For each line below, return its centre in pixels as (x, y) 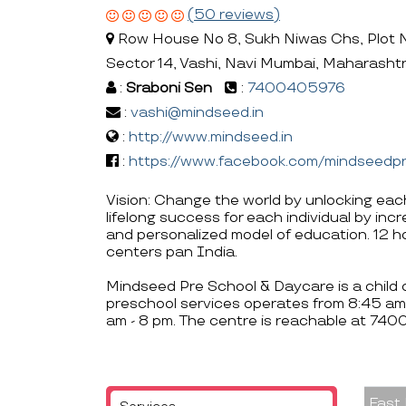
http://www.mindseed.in (211, 138)
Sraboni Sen (169, 89)
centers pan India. (172, 253)
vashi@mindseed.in (197, 113)
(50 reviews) (234, 15)
